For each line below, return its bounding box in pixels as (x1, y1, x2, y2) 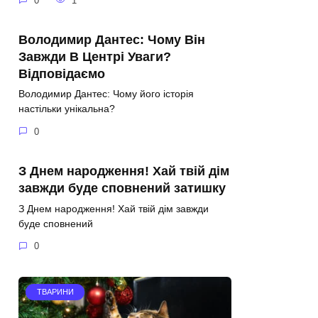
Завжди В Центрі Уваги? (18, 49, 171, 64)
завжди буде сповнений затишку (18, 180, 226, 195)
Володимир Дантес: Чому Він (18, 32, 205, 47)
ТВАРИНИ (36, 287, 74, 297)
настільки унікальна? (18, 103, 115, 115)
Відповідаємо (18, 66, 105, 81)
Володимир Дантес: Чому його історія (18, 88, 194, 100)
